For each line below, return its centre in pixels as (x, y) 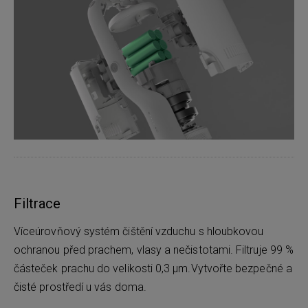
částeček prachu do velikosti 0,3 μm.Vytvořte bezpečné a (153, 268)
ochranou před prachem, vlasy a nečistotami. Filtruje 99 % (154, 250)
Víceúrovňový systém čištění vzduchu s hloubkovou (139, 231)
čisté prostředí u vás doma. (80, 287)
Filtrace (37, 203)
